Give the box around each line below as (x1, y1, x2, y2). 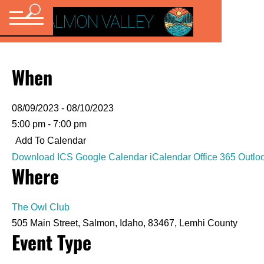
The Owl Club (12, 202, 70, 212)
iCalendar (150, 152, 191, 162)
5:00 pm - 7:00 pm (12, 119, 87, 129)
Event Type (12, 228, 91, 256)
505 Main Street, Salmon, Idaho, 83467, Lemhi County (12, 218, 237, 228)
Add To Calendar (15, 136, 86, 146)
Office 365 (193, 152, 236, 162)
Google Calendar (75, 152, 147, 162)
